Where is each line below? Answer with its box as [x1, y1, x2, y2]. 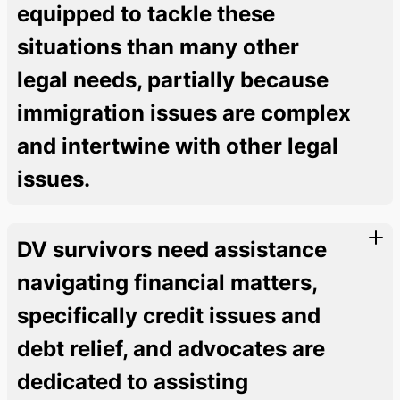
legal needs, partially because [17, 66, 329, 93]
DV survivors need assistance [17, 236, 327, 262]
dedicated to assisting [17, 368, 248, 395]
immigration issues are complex [17, 99, 351, 126]
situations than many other [17, 33, 299, 60]
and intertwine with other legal [17, 132, 338, 159]
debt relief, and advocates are [17, 335, 325, 362]
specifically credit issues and [17, 302, 321, 329]
